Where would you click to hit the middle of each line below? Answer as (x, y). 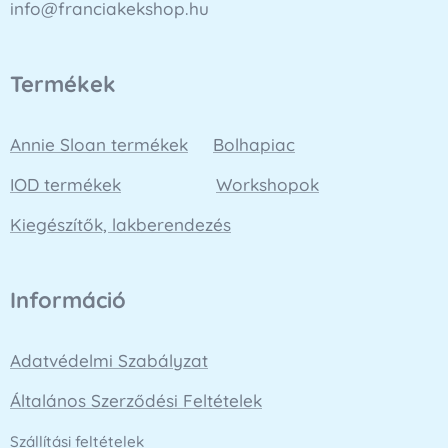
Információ (68, 300)
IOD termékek (65, 184)
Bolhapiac (254, 144)
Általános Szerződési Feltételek (136, 400)
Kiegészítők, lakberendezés (120, 224)
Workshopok (267, 184)
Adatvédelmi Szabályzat (109, 360)
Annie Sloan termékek (99, 144)
